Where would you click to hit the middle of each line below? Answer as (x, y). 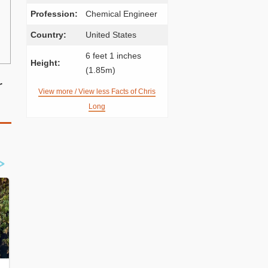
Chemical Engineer (121, 14)
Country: (48, 35)
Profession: (54, 14)
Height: (45, 63)
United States (111, 35)
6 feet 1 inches (113, 56)
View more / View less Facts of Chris (97, 92)
